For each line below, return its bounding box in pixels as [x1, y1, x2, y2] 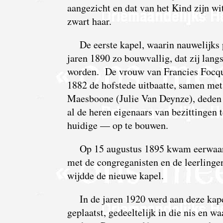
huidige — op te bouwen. [67, 118, 168, 132]
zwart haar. [67, 14, 111, 28]
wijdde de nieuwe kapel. [67, 169, 164, 183]
